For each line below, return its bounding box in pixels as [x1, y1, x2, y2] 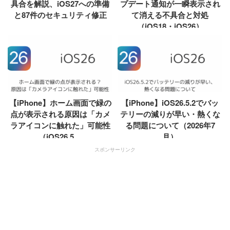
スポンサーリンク [94, 146, 136, 154]
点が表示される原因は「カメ [10, 108, 110, 120]
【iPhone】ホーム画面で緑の [9, 97, 111, 109]
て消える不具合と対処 [131, 9, 208, 21]
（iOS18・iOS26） [137, 21, 203, 32]
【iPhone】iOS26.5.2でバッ [121, 97, 219, 109]
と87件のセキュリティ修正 [13, 9, 107, 21]
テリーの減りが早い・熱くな [120, 108, 220, 120]
